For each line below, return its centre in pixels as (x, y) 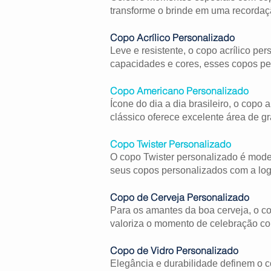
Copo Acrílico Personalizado (172, 37)
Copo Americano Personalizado (179, 90)
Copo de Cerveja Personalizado (180, 197)
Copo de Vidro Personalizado (174, 250)
